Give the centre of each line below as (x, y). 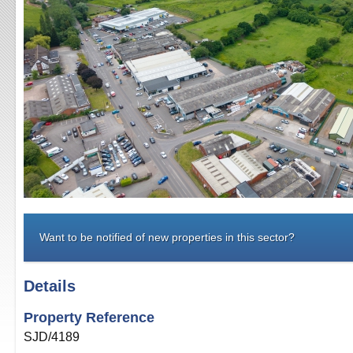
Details (50, 286)
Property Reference (89, 318)
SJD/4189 (52, 337)
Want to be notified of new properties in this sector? (167, 237)
